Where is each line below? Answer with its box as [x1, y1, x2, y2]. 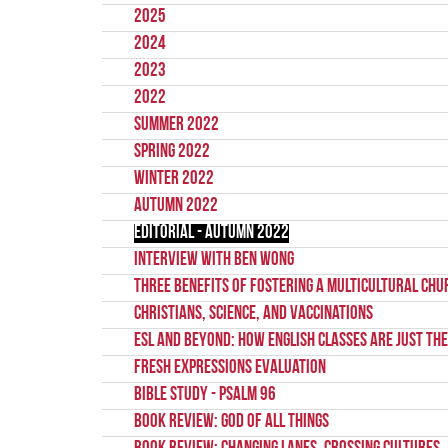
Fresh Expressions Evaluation [134, 358, 326, 378]
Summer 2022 [134, 115, 219, 135]
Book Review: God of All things [134, 412, 329, 432]
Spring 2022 [134, 142, 210, 162]
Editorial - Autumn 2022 [134, 223, 289, 243]
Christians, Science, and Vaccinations [134, 304, 373, 324]
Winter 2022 [134, 169, 214, 189]
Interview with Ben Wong [134, 250, 294, 270]
